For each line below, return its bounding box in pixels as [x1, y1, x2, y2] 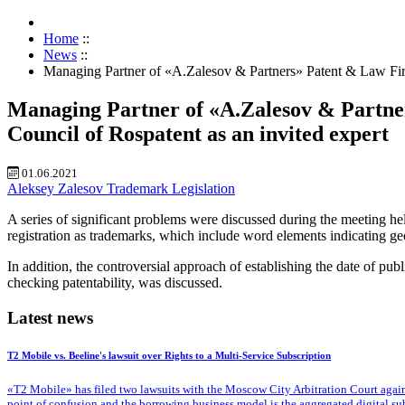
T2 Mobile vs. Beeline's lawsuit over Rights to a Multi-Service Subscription [7, 350, 331, 362]
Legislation [172, 181, 235, 197]
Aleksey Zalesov [7, 181, 107, 197]
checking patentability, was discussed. [7, 275, 222, 291]
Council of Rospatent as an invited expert [7, 122, 389, 146]
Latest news [7, 307, 93, 327]
